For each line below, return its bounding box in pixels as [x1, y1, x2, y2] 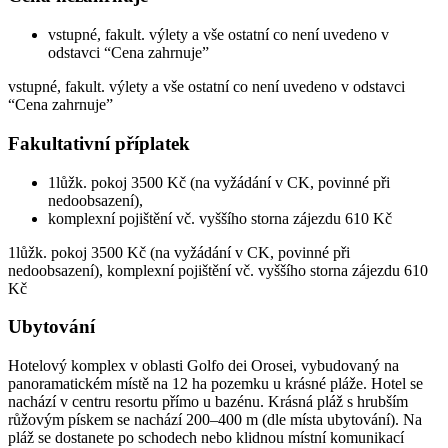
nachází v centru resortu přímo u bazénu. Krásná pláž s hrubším [8, 392, 408, 410]
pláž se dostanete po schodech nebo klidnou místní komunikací [8, 428, 404, 446]
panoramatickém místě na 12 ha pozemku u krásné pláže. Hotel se [8, 374, 423, 392]
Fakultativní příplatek [8, 132, 190, 154]
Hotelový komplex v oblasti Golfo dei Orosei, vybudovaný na [8, 356, 399, 374]
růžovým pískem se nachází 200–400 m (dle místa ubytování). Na [8, 410, 422, 428]
